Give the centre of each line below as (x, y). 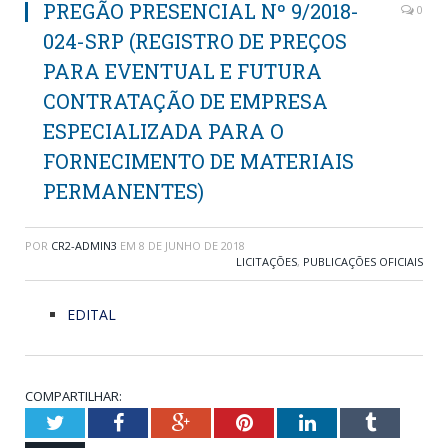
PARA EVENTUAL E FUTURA (182, 70)
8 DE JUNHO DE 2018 (192, 245)
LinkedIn (351, 421)
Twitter (93, 421)
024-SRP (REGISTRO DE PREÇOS (195, 40)
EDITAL (91, 314)
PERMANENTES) (123, 190)
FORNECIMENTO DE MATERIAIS (198, 160)
